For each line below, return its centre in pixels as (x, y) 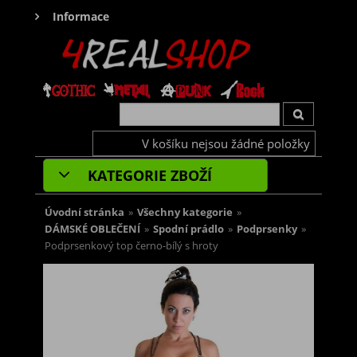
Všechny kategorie (185, 213)
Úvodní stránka (84, 213)
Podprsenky (267, 229)
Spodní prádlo (188, 229)
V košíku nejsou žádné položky (226, 144)
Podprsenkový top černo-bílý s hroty (131, 246)
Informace (81, 16)
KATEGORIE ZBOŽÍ (148, 176)
